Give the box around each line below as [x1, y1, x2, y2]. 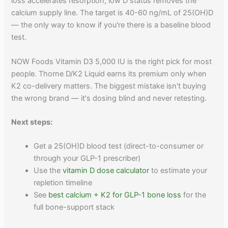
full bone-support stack [34, 203, 115, 212]
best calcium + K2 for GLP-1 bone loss [48, 190, 182, 200]
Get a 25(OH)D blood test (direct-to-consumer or [34, 141, 204, 151]
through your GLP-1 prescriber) [34, 154, 141, 163]
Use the [34, 166, 63, 176]
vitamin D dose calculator [63, 166, 150, 176]
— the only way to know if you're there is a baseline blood [11, 20, 211, 30]
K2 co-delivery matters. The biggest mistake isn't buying [11, 81, 207, 91]
